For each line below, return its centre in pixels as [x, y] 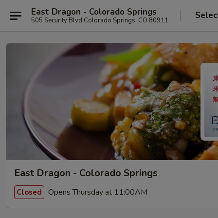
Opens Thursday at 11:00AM [97, 192]
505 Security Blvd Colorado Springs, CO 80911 [100, 20]
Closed [29, 192]
